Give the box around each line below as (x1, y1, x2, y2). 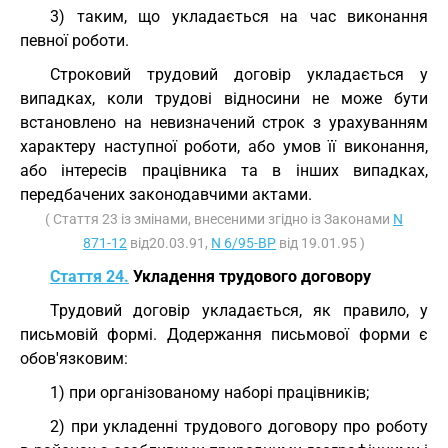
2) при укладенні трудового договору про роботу (50, 417, 428, 436)
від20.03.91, (127, 235, 211, 251)
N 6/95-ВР (211, 235, 276, 251)
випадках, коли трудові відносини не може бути (20, 89, 428, 108)
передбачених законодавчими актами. (20, 185, 312, 204)
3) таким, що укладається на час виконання (50, 7, 428, 26)
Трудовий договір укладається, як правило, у (50, 301, 428, 320)
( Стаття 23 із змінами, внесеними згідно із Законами (45, 211, 393, 227)
